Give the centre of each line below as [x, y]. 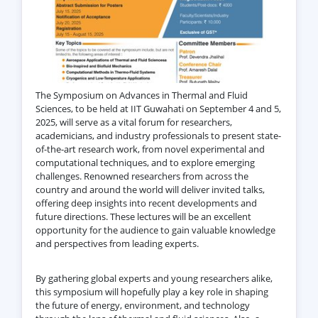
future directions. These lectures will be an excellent [143, 216]
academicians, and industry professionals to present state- [158, 135]
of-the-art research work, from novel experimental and [150, 149]
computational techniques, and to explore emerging [145, 162]
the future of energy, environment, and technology [142, 305]
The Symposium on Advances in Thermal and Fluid [141, 95]
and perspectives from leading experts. [117, 243]
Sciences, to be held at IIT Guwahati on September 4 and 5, [158, 108]
